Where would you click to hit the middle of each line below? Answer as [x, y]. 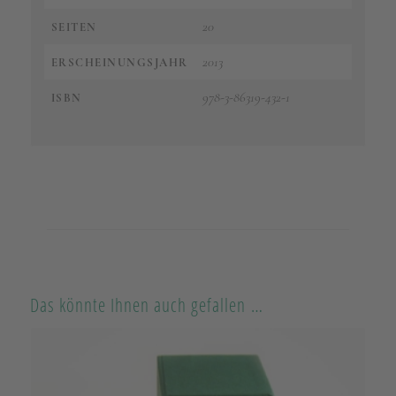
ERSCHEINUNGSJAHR [119, 62]
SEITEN [74, 27]
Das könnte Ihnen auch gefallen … [146, 305]
